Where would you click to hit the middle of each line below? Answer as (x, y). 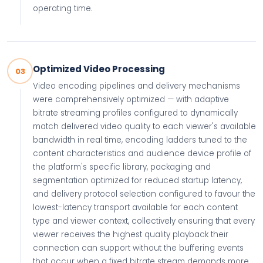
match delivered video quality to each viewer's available (144, 127)
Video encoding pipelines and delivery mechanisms (136, 86)
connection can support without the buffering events (138, 248)
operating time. (63, 9)
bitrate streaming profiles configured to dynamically (135, 113)
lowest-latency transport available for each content (135, 208)
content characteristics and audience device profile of (142, 154)
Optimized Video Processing (99, 69)
